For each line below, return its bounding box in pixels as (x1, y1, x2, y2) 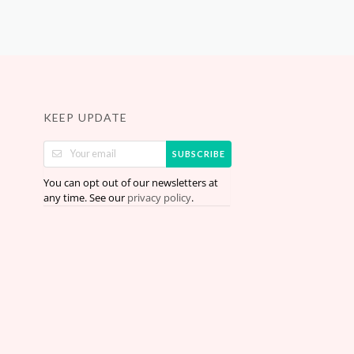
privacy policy (126, 190, 191, 205)
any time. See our (43, 190, 127, 205)
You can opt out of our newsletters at (43, 175, 218, 190)
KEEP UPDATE (43, 111, 128, 124)
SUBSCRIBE (172, 149, 225, 160)
